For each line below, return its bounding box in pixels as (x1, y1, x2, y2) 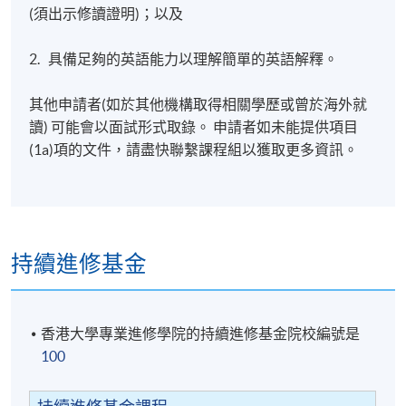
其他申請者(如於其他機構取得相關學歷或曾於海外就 (29, 95, 368, 112)
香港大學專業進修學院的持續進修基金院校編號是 (41, 325, 361, 343)
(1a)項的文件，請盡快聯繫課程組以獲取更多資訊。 (29, 140, 359, 158)
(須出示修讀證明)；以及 (29, 5, 184, 22)
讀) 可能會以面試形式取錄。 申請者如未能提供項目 (29, 118, 359, 135)
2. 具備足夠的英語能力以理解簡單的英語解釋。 (29, 50, 339, 67)
